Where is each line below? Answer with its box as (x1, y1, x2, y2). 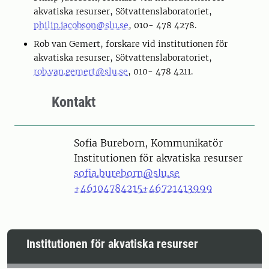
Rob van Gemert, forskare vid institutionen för (34, 38, 228, 49)
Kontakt (52, 94, 95, 110)
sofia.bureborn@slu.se (74, 167, 180, 179)
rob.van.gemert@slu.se (34, 66, 128, 77)
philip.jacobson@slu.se (34, 20, 128, 31)
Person (48, 136, 80, 148)
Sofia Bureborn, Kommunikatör (74, 137, 223, 149)
